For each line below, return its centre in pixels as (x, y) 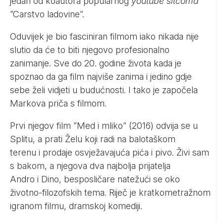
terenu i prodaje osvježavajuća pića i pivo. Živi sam (110, 152)
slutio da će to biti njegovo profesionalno (90, 50)
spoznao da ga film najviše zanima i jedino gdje (101, 76)
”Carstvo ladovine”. (47, 14)
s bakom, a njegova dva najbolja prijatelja (90, 166)
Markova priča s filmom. (58, 103)
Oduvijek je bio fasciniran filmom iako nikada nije (104, 36)
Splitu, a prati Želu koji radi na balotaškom (93, 139)
